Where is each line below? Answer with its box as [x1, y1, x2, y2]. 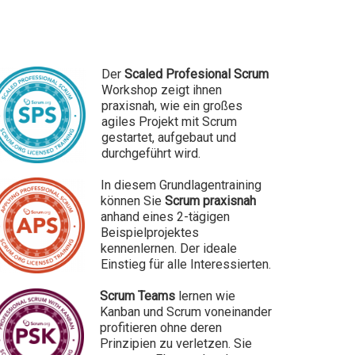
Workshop [101, 82, 161, 97]
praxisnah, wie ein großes [101, 97, 242, 113]
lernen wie [175, 288, 235, 303]
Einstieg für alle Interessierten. [101, 256, 271, 272]
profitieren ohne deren [100, 319, 222, 335]
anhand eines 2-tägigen [101, 208, 230, 224]
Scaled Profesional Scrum [124, 66, 269, 82]
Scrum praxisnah [165, 193, 256, 208]
